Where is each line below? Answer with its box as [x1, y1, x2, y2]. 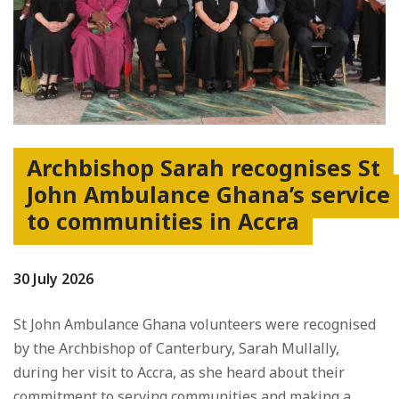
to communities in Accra [27, 206, 299, 237]
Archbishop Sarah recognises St [27, 152, 380, 183]
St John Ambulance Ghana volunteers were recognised [13, 314, 376, 335]
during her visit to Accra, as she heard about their [13, 362, 345, 383]
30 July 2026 [13, 269, 94, 289]
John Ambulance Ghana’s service [27, 179, 390, 210]
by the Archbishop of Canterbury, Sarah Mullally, [13, 338, 339, 359]
